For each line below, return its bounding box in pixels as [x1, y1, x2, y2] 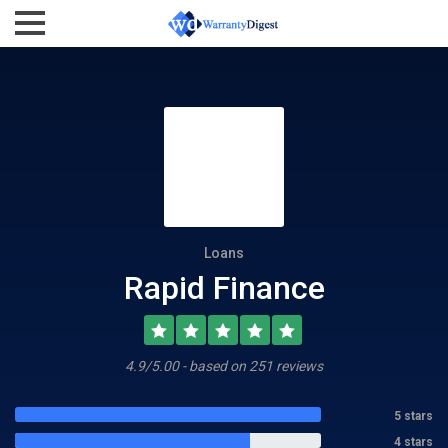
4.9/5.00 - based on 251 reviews [125, 358, 323, 374]
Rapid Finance [123, 269, 325, 307]
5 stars [394, 409, 433, 423]
